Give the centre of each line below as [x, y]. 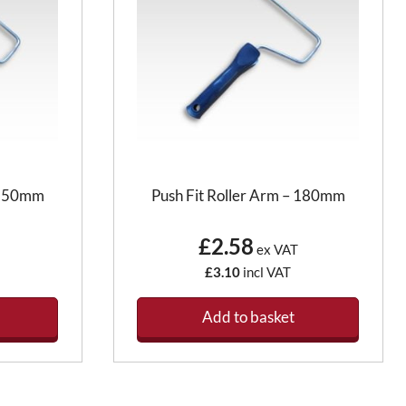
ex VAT [275, 249]
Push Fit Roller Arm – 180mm [248, 196]
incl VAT [266, 272]
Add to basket [248, 317]
